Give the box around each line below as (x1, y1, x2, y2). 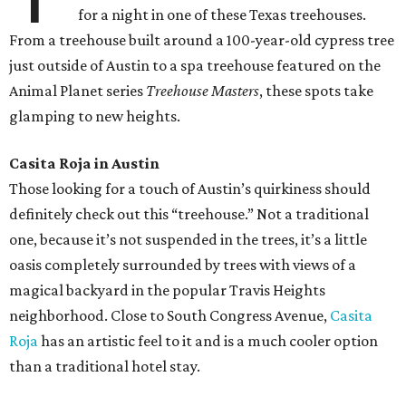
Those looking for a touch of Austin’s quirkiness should (9, 179, 371, 198)
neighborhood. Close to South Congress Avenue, (9, 306, 330, 325)
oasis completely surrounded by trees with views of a (9, 256, 356, 275)
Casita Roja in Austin (9, 154, 159, 173)
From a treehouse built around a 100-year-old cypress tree (9, 31, 394, 50)
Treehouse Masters (146, 82, 259, 101)
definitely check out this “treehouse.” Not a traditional (9, 205, 369, 224)
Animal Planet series (9, 82, 146, 101)
